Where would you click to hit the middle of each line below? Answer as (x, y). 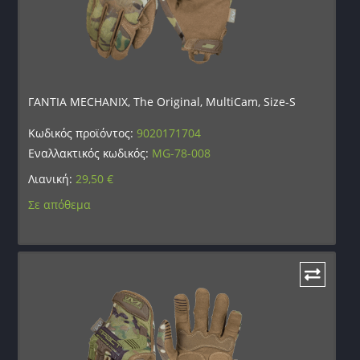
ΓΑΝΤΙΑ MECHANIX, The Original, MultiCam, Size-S (162, 101)
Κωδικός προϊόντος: (83, 133)
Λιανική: (52, 178)
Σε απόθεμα (60, 204)
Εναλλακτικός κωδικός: (90, 153)
